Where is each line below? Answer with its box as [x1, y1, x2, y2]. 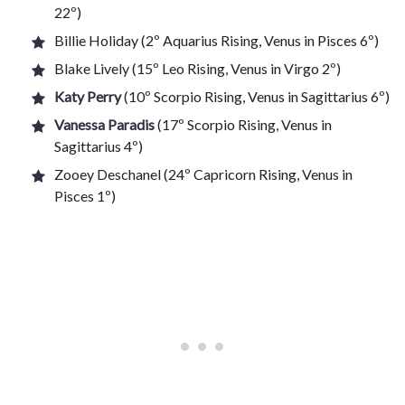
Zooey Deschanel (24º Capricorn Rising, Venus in [54, 165, 353, 183]
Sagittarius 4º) [54, 137, 143, 155]
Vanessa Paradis [54, 116, 155, 133]
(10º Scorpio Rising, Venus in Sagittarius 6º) [121, 88, 390, 105]
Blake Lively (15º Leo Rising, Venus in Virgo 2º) [54, 60, 341, 77]
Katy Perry [54, 88, 121, 105]
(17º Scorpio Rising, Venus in [155, 116, 332, 133]
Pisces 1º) [54, 187, 116, 204]
